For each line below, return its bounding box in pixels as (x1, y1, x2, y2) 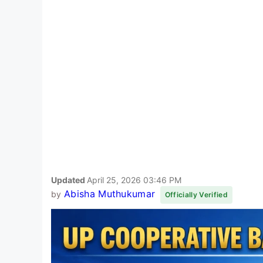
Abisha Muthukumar (63, 187, 156, 200)
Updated (51, 174, 87, 185)
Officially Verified (164, 190, 228, 199)
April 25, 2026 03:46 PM (87, 174, 181, 185)
